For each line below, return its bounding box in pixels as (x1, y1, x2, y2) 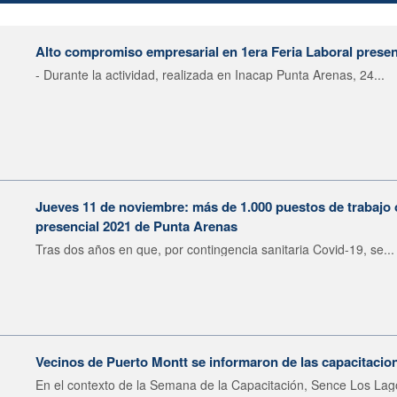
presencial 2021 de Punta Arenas (35, 215, 237, 236)
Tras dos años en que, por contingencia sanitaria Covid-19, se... (35, 239, 394, 258)
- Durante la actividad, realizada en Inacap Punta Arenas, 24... (35, 65, 385, 83)
